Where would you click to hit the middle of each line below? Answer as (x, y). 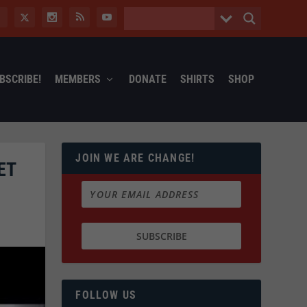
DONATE (147, 79)
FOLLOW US (106, 295)
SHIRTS (197, 79)
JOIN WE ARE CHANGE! (135, 158)
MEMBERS (77, 79)
